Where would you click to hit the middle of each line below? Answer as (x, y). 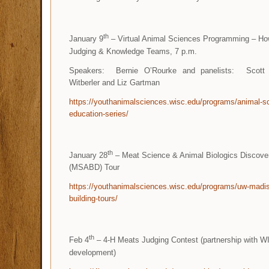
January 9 (86, 39)
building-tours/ (93, 199)
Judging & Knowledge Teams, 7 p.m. (133, 51)
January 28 (88, 156)
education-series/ (99, 113)
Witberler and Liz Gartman (114, 82)
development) (92, 252)
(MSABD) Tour (94, 168)
